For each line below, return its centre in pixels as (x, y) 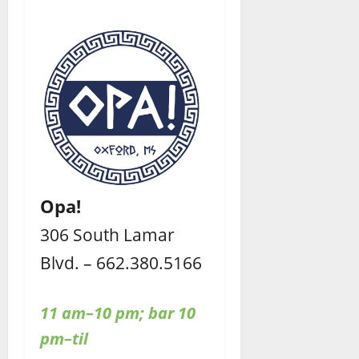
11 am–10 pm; (92, 313)
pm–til (64, 338)
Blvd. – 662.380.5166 (121, 262)
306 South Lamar (107, 234)
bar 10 (172, 313)
